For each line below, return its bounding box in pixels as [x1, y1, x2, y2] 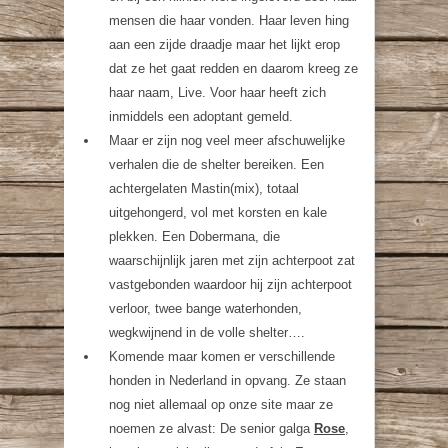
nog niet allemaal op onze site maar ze [109, 397, 333, 412]
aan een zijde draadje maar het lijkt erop [109, 37, 340, 52]
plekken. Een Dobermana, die [109, 229, 280, 244]
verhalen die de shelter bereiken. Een [109, 157, 324, 172]
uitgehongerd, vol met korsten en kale [109, 205, 327, 220]
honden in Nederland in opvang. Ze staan [109, 373, 346, 388]
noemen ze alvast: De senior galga [109, 421, 314, 436]
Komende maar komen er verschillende [109, 349, 335, 364]
